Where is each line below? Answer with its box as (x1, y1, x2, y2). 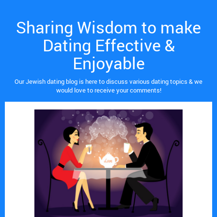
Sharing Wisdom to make (16, 15, 201, 38)
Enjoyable (72, 51, 145, 74)
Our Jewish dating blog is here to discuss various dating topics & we (15, 77, 202, 86)
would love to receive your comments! (56, 85, 161, 94)
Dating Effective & (42, 33, 175, 56)
